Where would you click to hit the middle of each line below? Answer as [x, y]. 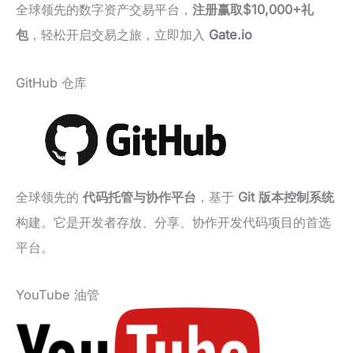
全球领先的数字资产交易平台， [104, 10]
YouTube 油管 [58, 295]
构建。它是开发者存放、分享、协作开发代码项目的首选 [173, 222]
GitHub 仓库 [51, 82]
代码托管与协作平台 [139, 197]
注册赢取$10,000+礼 [253, 10]
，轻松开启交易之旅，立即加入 [119, 35]
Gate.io [230, 35]
